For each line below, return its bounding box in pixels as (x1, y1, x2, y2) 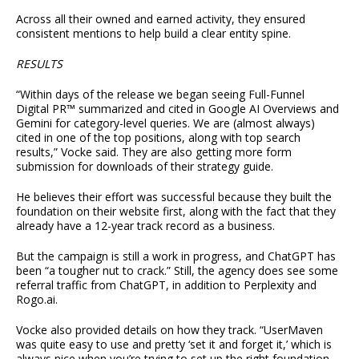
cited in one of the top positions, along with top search (16, 130, 301, 146)
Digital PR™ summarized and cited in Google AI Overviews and (16, 101, 339, 117)
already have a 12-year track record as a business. (16, 218, 275, 234)
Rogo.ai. (16, 292, 58, 308)
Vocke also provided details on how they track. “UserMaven (16, 322, 323, 338)
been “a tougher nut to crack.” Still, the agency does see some (16, 263, 338, 279)
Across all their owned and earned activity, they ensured (16, 11, 305, 27)
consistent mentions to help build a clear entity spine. (16, 26, 291, 42)
